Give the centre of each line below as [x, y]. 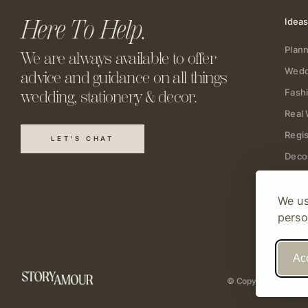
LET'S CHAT [82, 139]
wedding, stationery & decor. [109, 97]
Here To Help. [84, 30]
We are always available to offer [118, 58]
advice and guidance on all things [124, 78]
